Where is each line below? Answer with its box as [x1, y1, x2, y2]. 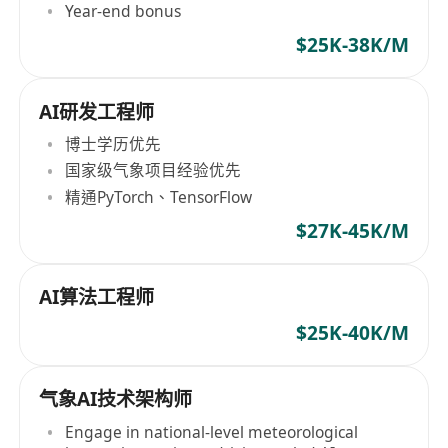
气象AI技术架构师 [39, 386, 193, 413]
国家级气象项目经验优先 [65, 159, 242, 182]
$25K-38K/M [295, 32, 409, 59]
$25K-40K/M [295, 319, 409, 346]
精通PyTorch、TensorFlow [65, 185, 253, 208]
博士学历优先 [65, 133, 162, 156]
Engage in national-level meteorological [65, 420, 359, 443]
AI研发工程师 [39, 98, 155, 125]
